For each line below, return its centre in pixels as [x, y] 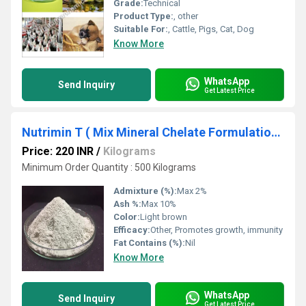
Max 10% [159, 204]
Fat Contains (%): [149, 243]
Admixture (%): [145, 191]
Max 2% [192, 191]
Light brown [164, 217]
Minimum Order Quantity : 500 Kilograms [109, 167]
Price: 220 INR [58, 151]
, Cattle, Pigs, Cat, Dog [211, 29]
